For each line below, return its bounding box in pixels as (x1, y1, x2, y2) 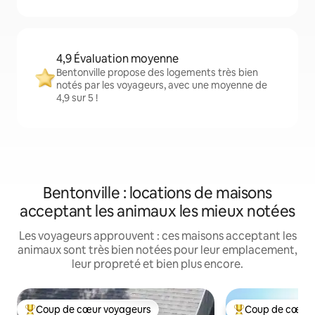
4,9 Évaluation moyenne (56, 51, 179, 66)
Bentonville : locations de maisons (42, 183, 273, 203)
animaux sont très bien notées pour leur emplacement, (18, 243, 297, 257)
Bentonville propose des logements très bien (56, 66, 258, 79)
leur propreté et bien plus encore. (72, 257, 243, 271)
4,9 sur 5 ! (56, 91, 98, 104)
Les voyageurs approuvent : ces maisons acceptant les (18, 229, 297, 243)
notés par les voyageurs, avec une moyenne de (56, 79, 267, 91)
